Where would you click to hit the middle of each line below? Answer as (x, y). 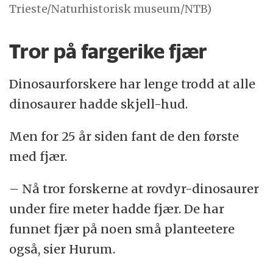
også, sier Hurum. (62, 249)
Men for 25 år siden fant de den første (124, 136)
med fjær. (38, 157)
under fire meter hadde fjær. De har (117, 209)
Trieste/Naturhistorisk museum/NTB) (111, 9)
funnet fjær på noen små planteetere (122, 229)
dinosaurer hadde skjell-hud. (99, 104)
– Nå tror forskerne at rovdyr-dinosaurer (134, 189)
